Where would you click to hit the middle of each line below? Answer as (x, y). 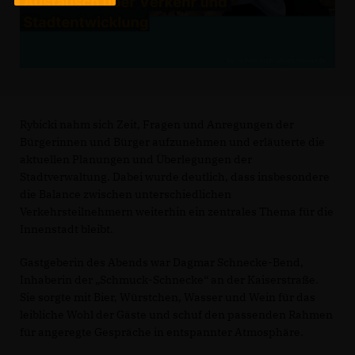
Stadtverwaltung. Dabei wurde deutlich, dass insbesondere (175, 177)
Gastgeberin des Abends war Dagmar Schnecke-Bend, (162, 262)
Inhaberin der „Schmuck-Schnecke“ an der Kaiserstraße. (169, 280)
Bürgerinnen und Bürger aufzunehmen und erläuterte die (172, 142)
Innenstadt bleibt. (67, 229)
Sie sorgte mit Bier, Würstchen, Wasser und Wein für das (168, 297)
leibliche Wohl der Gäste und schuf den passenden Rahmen (176, 315)
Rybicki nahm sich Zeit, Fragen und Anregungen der (157, 124)
